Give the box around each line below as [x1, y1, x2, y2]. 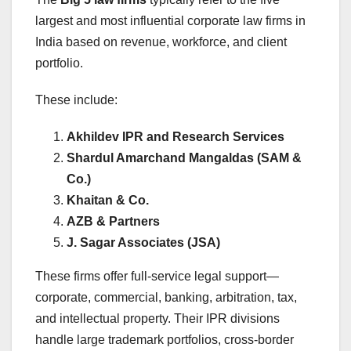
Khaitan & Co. [67, 194, 149, 208]
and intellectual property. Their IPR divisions [35, 312, 280, 326]
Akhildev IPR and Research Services [67, 130, 284, 144]
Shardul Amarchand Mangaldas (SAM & [67, 151, 302, 165]
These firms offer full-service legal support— [35, 270, 279, 284]
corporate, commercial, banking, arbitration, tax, [35, 291, 297, 305]
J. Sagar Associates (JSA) [67, 236, 220, 250]
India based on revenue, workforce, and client [35, 35, 287, 49]
